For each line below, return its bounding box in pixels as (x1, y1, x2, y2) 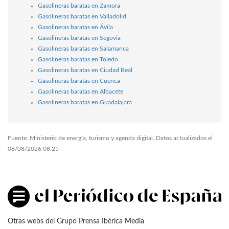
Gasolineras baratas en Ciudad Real (38, 66, 132, 73)
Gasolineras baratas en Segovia (38, 34, 121, 41)
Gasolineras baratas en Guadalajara (38, 99, 132, 105)
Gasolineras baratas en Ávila (38, 24, 113, 30)
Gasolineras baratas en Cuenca (38, 77, 120, 84)
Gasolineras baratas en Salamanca (38, 45, 129, 52)
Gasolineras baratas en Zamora (38, 2, 120, 9)
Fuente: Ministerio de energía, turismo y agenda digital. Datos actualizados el (8, 134, 213, 141)
